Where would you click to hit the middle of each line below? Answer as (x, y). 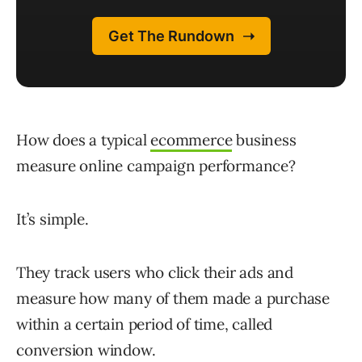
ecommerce (192, 140)
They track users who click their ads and (155, 273)
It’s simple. (53, 219)
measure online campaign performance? (156, 166)
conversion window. (86, 350)
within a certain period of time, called (145, 324)
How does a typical (84, 140)
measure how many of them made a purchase (173, 299)
